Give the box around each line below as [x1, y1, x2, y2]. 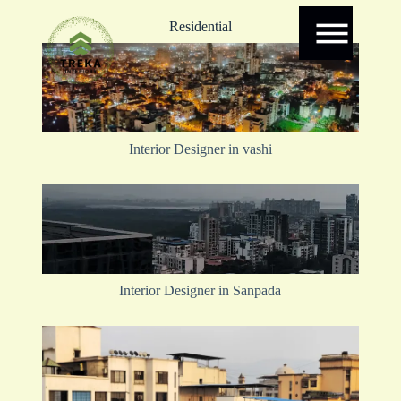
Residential [168, 18, 232, 34]
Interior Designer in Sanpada [119, 282, 282, 298]
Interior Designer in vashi [128, 141, 272, 157]
